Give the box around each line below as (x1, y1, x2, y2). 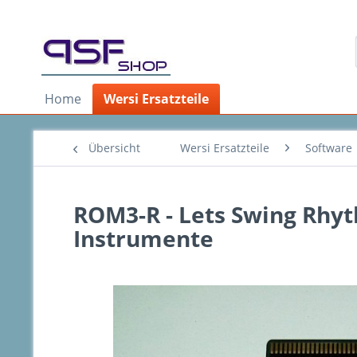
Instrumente (73, 223, 214, 253)
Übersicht (88, 140, 140, 155)
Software (305, 140, 352, 155)
